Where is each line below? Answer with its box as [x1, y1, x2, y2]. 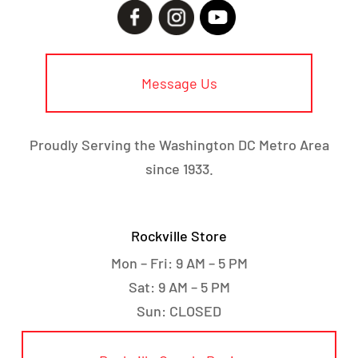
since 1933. [145, 159, 213, 177]
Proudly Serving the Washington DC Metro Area [29, 135, 329, 153]
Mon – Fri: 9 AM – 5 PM [110, 253, 248, 272]
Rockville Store [131, 226, 227, 245]
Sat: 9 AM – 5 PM [128, 277, 230, 296]
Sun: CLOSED [137, 301, 221, 320]
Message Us [141, 74, 217, 92]
